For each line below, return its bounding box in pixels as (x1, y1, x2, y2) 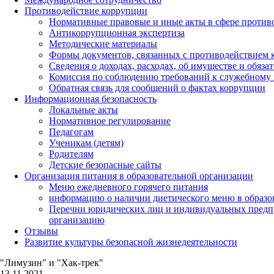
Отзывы (24, 226, 58, 237)
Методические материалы (49, 39, 157, 50)
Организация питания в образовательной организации (24, 171, 253, 182)
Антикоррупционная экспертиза (49, 28, 185, 39)
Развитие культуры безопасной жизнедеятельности (24, 237, 237, 248)
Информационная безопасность (24, 94, 157, 105)
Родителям (49, 149, 94, 160)
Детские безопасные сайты (49, 160, 161, 171)
